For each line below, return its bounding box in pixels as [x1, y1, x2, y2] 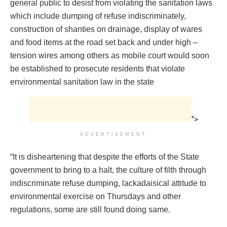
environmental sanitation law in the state [10, 77, 154, 86]
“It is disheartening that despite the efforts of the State [10, 152, 199, 161]
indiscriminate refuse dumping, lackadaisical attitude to [10, 178, 206, 187]
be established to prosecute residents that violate [10, 64, 185, 73]
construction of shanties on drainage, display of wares [10, 24, 202, 33]
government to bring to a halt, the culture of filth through [10, 165, 206, 174]
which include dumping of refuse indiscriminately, [10, 11, 186, 20]
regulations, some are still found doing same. [10, 205, 170, 214]
